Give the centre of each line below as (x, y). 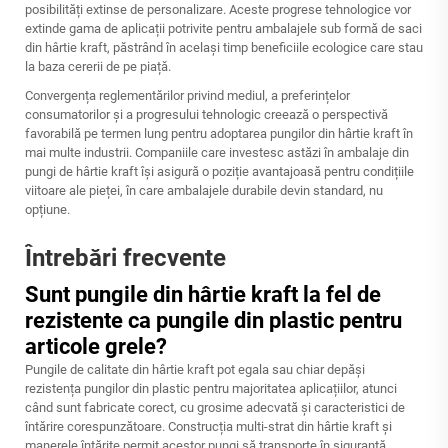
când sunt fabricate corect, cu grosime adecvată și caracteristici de (215, 407)
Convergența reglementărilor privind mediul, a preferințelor (187, 95)
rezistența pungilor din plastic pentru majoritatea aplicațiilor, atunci (211, 388)
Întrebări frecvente (125, 258)
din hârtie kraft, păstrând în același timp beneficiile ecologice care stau (224, 47)
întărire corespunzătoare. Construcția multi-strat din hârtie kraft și (208, 426)
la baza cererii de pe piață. (98, 66)
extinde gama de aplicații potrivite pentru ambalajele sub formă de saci (223, 28)
